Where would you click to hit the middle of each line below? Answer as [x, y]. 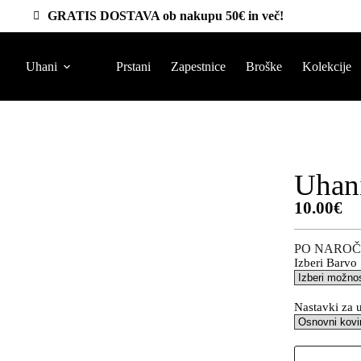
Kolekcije [327, 66]
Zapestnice [198, 66]
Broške [264, 66]
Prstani [133, 66]
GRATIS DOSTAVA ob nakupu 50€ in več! [165, 16]
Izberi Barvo [325, 263]
